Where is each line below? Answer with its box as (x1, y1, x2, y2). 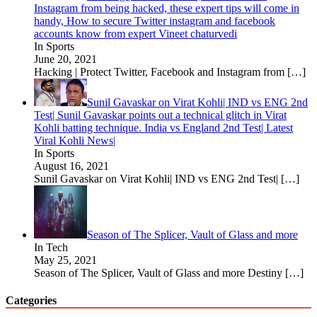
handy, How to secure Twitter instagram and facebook (34, 15, 275, 27)
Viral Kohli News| (34, 134, 115, 146)
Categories (6, 294, 57, 307)
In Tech (34, 241, 68, 253)
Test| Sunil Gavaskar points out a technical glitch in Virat (34, 109, 287, 121)
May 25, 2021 (34, 254, 97, 266)
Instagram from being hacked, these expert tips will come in (34, 2, 299, 14)
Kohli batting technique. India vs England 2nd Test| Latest (34, 122, 293, 134)
